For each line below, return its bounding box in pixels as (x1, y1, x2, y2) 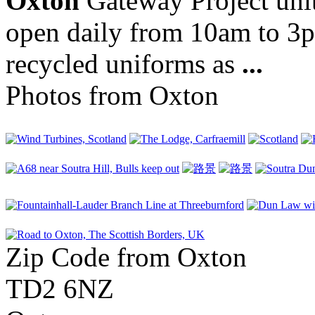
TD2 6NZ (6, 273, 114, 304)
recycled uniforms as (6, 48, 242, 79)
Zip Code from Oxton (6, 241, 247, 272)
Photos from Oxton (6, 79, 219, 110)
